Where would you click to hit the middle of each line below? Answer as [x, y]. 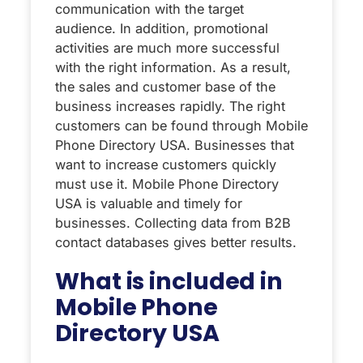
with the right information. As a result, [173, 67]
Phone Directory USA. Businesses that [175, 145]
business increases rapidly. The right [170, 106]
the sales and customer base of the [165, 86]
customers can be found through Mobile [181, 125]
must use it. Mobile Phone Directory [167, 184]
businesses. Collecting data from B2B [173, 222]
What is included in [169, 281]
